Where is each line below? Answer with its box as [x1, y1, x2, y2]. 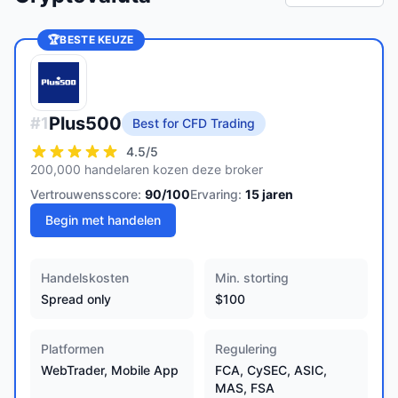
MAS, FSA [215, 380, 275, 395]
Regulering [215, 341, 277, 356]
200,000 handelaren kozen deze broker [30, 162, 263, 177]
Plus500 [49, 113, 122, 134]
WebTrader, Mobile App [41, 362, 179, 378]
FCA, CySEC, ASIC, [215, 362, 327, 378]
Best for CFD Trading [132, 115, 255, 131]
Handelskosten [41, 270, 129, 285]
